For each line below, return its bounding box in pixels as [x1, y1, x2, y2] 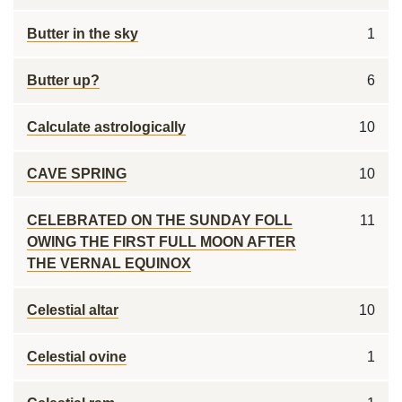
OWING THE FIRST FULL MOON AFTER [27, 234, 296, 249]
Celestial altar [27, 302, 118, 318]
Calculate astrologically [27, 119, 186, 135]
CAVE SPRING [27, 166, 127, 181]
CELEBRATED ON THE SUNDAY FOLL [27, 213, 293, 228]
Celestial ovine [27, 349, 127, 364]
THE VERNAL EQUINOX [27, 256, 191, 271]
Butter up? [27, 73, 100, 88]
